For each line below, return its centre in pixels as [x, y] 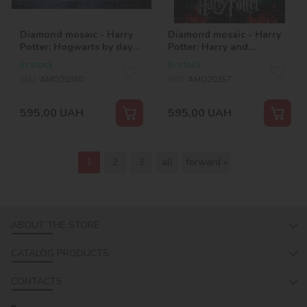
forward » [207, 162]
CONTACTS [37, 281]
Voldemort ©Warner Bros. [229, 59]
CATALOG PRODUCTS [60, 253]
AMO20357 [210, 79]
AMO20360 [62, 79]
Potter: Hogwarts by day [76, 47]
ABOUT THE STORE [55, 225]
